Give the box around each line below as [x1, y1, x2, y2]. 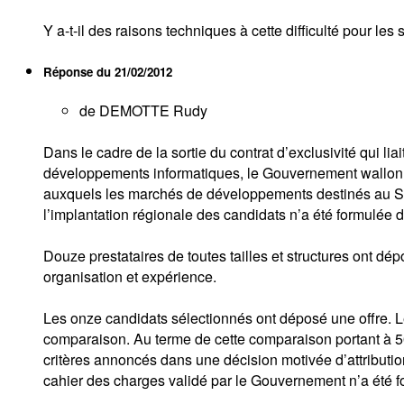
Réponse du [43, 63, 115, 81]
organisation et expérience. [43, 266, 216, 288]
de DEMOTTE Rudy [79, 100, 207, 122]
